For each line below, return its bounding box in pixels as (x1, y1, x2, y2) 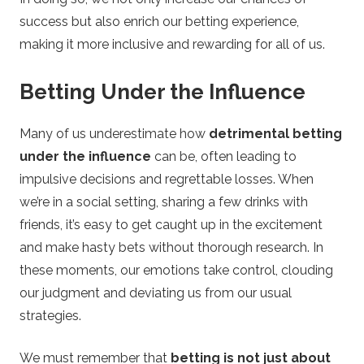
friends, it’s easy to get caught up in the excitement (19, 216, 323, 232)
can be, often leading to (151, 148, 297, 164)
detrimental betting (209, 125, 342, 141)
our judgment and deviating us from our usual (19, 284, 292, 301)
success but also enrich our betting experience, (19, 14, 299, 30)
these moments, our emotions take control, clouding (19, 262, 333, 278)
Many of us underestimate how (19, 125, 209, 141)
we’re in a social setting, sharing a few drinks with (19, 193, 308, 210)
